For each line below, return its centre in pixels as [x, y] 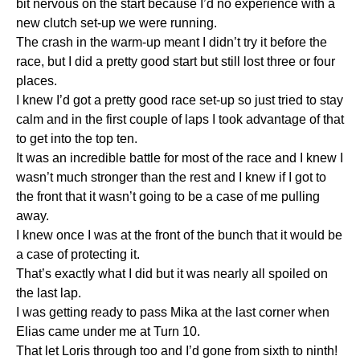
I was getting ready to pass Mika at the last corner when [173, 312]
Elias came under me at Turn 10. [108, 331]
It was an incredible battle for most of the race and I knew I [180, 157]
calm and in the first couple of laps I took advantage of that [180, 119]
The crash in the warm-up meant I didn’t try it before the [172, 42]
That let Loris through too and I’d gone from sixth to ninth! [177, 350]
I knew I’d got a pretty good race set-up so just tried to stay [180, 100]
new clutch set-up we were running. [117, 22]
